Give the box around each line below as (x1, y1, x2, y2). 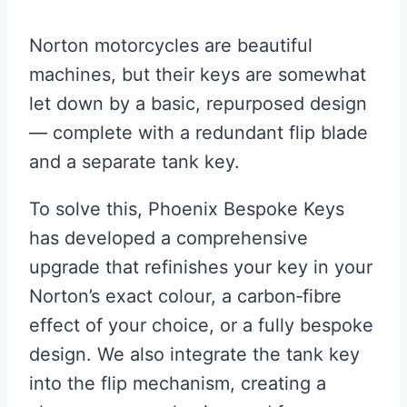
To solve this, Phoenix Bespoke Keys (29, 198, 344, 221)
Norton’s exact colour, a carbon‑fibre (29, 285, 342, 308)
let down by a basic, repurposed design (29, 93, 367, 115)
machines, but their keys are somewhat (29, 64, 366, 86)
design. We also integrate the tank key (29, 343, 360, 366)
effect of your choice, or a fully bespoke (29, 314, 373, 337)
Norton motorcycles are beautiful (29, 35, 313, 57)
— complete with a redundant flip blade (29, 122, 368, 144)
